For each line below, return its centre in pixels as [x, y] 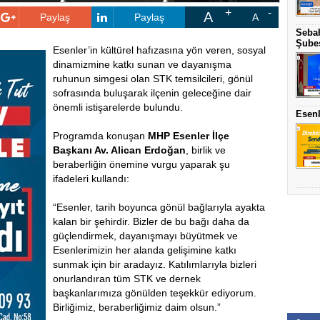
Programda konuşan [100, 136]
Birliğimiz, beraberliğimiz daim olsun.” [137, 307]
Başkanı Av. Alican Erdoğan [119, 150]
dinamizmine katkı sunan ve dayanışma [142, 64]
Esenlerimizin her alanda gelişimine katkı [145, 250]
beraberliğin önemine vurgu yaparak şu [141, 164]
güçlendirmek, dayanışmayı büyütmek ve [145, 236]
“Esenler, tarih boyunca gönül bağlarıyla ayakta [159, 207]
